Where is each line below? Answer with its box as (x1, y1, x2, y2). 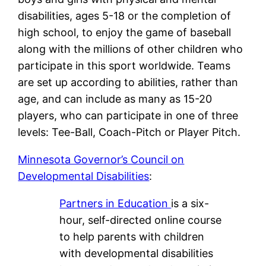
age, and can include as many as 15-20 (18, 93, 213, 106)
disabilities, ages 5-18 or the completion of (18, 9, 232, 23)
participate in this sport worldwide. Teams (18, 59, 231, 72)
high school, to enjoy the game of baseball (18, 26, 232, 39)
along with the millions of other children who (18, 43, 243, 56)
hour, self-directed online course (59, 214, 222, 227)
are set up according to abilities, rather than (18, 76, 239, 89)
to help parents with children (59, 230, 205, 243)
